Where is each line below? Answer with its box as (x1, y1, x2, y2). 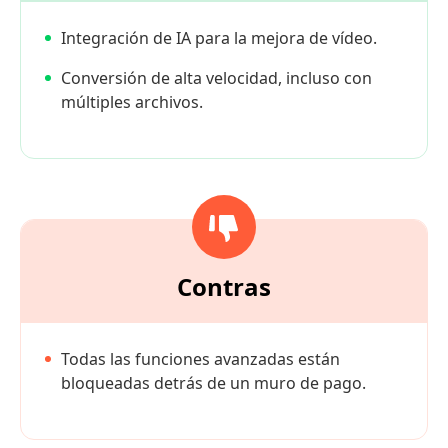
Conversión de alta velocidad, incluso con (61, 67, 372, 90)
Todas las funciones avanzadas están (61, 348, 340, 371)
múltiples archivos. (61, 91, 203, 114)
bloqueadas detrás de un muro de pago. (61, 372, 366, 395)
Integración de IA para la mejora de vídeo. (61, 27, 377, 50)
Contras (177, 270, 271, 304)
